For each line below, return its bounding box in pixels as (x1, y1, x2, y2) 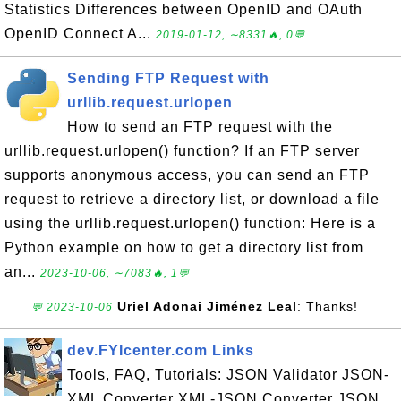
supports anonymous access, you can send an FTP (4, 167, 370, 183)
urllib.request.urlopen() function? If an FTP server (4, 143, 360, 158)
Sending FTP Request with (67, 71, 269, 86)
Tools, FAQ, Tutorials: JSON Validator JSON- (67, 367, 389, 382)
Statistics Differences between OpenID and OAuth (4, 2, 363, 17)
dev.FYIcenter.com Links (67, 343, 254, 358)
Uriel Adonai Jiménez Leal (117, 299, 297, 313)
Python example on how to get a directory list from (4, 240, 363, 255)
